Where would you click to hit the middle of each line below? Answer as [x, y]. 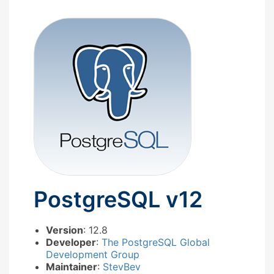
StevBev [122, 266]
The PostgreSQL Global [156, 242]
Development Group [93, 254]
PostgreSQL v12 [118, 199]
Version [65, 230]
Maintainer [72, 266]
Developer [71, 242]
